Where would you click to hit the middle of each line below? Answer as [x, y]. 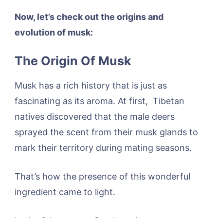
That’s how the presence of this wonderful [102, 176]
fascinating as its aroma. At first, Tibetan [100, 101]
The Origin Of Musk [73, 61]
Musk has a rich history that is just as [91, 85]
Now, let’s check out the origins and [89, 17]
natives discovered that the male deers [95, 116]
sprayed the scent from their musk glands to [106, 132]
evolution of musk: [54, 32]
